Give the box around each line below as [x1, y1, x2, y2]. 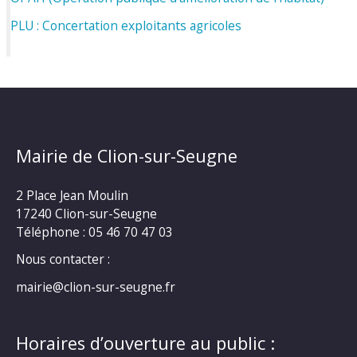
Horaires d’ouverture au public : [16, 331, 275, 355]
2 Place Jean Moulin [16, 186, 128, 204]
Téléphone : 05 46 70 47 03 [16, 222, 173, 241]
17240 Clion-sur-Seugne [16, 204, 157, 222]
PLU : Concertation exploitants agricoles [10, 16, 242, 34]
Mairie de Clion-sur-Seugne [16, 143, 237, 167]
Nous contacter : [16, 250, 110, 269]
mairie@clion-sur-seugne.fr [16, 278, 175, 296]
